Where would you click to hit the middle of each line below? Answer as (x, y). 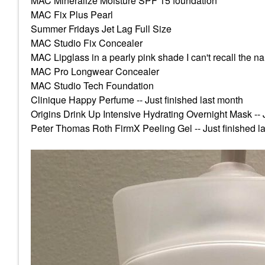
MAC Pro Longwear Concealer (95, 71)
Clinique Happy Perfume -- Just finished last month (137, 100)
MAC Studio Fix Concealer (87, 43)
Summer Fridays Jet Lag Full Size (101, 29)
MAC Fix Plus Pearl (72, 14)
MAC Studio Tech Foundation (92, 85)
